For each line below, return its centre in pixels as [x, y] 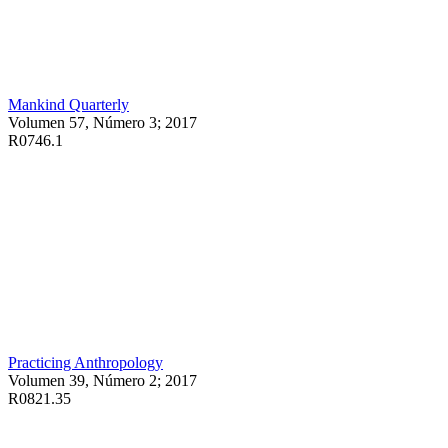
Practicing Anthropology [85, 362]
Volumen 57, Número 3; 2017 [106, 122]
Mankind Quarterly [68, 104]
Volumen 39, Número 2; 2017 [102, 380]
